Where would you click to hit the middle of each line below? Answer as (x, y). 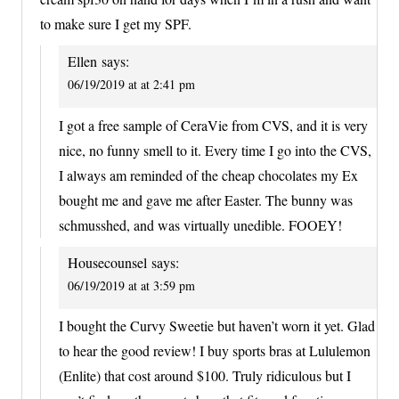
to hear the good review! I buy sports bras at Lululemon (215, 350)
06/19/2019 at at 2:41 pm (131, 85)
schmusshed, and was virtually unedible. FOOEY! (200, 224)
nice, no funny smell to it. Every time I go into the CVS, (215, 150)
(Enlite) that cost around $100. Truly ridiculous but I (205, 375)
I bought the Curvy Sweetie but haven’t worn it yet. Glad (217, 325)
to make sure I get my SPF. (116, 24)
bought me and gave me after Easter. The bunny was (206, 199)
